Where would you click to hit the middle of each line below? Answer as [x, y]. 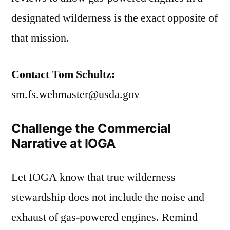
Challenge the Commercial [91, 129]
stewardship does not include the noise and [108, 197]
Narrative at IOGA [64, 143]
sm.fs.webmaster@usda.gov [75, 95]
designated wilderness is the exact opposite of [114, 18]
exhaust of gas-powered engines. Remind [104, 217]
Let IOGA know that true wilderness [93, 177]
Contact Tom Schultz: [63, 75]
